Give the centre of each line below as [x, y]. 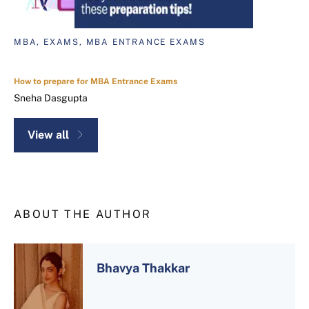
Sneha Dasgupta [51, 98]
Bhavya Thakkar [143, 268]
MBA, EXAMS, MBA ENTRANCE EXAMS [110, 42]
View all [48, 134]
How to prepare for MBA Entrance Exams [96, 81]
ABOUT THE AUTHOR [83, 214]
